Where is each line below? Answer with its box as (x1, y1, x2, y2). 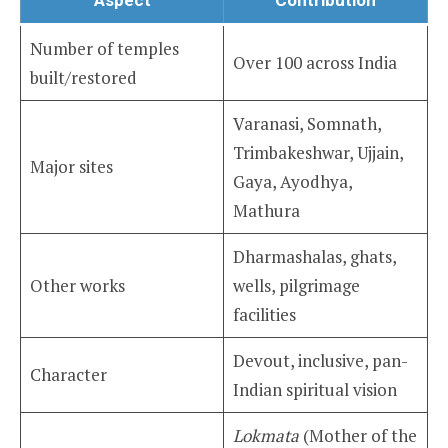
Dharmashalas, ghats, (232, 244, 397, 268)
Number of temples (29, 36, 179, 60)
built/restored (29, 65, 137, 89)
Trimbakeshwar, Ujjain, (232, 140, 404, 164)
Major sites (29, 154, 113, 178)
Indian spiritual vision (232, 377, 397, 401)
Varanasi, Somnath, (232, 111, 382, 135)
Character (29, 362, 107, 386)
